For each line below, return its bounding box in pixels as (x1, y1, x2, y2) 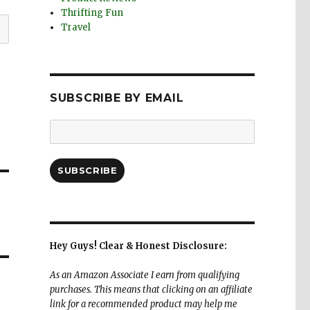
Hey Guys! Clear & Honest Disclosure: (49, 240, 227, 253)
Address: (48, 135, 89, 147)
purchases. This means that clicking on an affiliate (49, 284, 253, 296)
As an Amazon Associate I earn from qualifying (49, 269, 239, 282)
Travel (61, 21, 91, 34)
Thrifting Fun (61, 7, 124, 19)
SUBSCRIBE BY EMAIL (49, 91, 184, 105)
